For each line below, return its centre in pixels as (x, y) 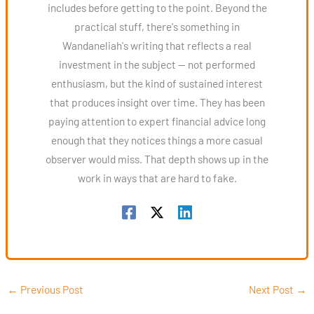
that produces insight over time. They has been (157, 102)
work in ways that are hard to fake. (157, 177)
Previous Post (51, 289)
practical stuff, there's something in (157, 26)
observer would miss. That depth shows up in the (157, 158)
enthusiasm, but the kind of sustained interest (157, 83)
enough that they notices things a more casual (157, 139)
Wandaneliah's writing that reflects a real (157, 45)
